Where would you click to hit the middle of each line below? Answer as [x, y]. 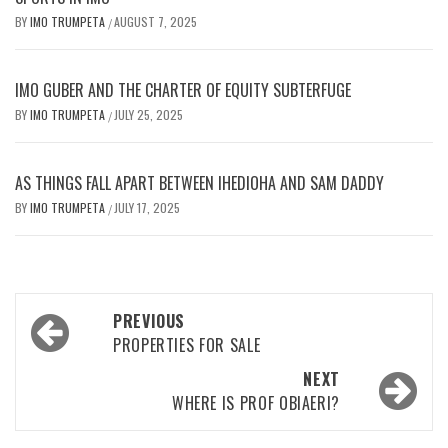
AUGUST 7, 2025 [155, 21]
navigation [82, 352]
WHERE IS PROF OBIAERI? [255, 402]
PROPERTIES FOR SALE [187, 344]
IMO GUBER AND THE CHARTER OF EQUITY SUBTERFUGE [183, 89]
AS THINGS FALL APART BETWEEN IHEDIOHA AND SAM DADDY [199, 182]
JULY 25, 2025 [148, 114]
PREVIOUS [149, 320]
